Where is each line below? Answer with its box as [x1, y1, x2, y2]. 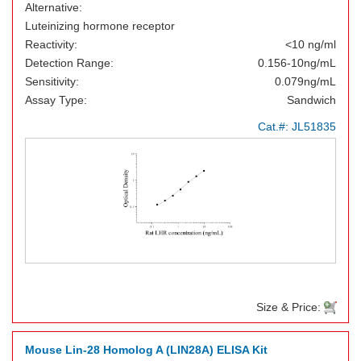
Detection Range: [25, 56, 114, 69]
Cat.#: [258, 120, 292, 133]
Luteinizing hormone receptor [25, 19, 175, 32]
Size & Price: [256, 301, 324, 313]
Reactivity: [25, 38, 77, 51]
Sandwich [287, 93, 336, 106]
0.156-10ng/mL [258, 56, 336, 69]
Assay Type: [25, 93, 87, 106]
